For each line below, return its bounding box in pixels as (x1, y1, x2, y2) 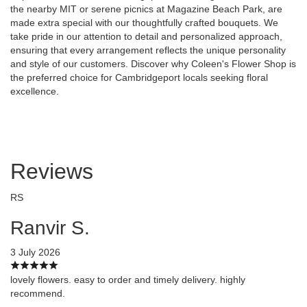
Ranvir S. (10, 217, 90, 238)
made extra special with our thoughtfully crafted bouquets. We (10, 16, 278, 28)
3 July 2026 (10, 246, 60, 258)
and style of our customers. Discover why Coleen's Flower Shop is (10, 58, 296, 69)
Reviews (10, 158, 93, 184)
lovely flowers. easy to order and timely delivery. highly (10, 273, 245, 285)
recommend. (10, 287, 65, 299)
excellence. (10, 85, 59, 97)
